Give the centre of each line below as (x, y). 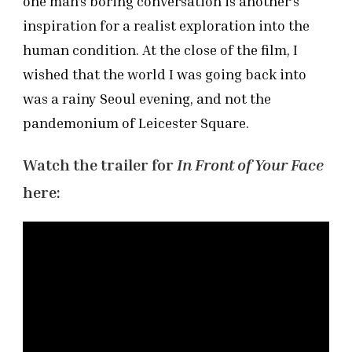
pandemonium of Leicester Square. (136, 123)
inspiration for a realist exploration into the (166, 26)
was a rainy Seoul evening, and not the (147, 99)
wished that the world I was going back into (165, 74)
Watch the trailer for (100, 165)
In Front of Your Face (250, 165)
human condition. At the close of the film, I (160, 50)
